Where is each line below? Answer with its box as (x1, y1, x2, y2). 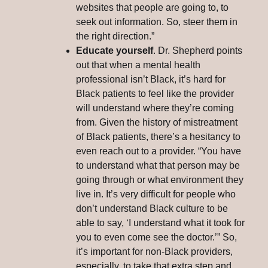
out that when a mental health (76, 59, 200, 70)
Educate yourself (76, 45, 153, 56)
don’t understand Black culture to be (76, 203, 228, 214)
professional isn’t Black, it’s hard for (76, 74, 226, 84)
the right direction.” (76, 31, 154, 41)
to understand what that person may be (76, 160, 240, 170)
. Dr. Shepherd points (153, 45, 242, 56)
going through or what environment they (76, 174, 243, 185)
